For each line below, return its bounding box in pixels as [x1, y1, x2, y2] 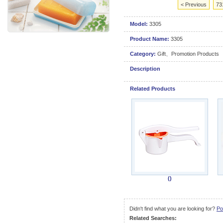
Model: [130, 21, 149, 27]
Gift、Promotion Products [157, 51, 219, 57]
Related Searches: [129, 215, 177, 221]
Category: [130, 51, 156, 57]
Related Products [130, 86, 175, 92]
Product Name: [130, 36, 171, 42]
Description [130, 66, 160, 72]
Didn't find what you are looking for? [129, 206, 217, 212]
